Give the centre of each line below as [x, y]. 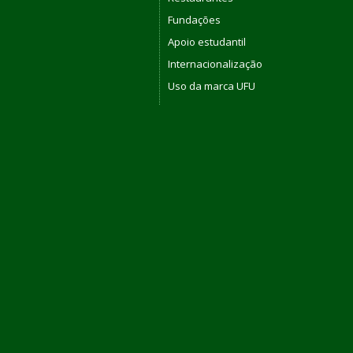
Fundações [194, 19]
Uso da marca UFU [212, 85]
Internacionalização [215, 63]
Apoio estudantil [207, 41]
